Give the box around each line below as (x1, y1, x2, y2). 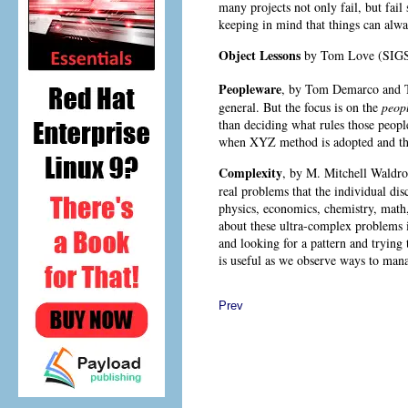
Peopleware (219, 78, 281, 98)
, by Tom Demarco (281, 79, 379, 97)
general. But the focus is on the (219, 97, 382, 116)
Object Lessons (219, 46, 301, 66)
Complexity (219, 162, 282, 182)
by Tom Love (301, 46, 374, 65)
